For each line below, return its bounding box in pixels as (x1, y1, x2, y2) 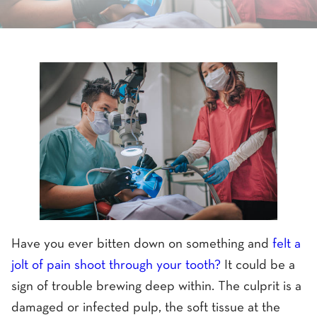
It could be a (221, 259, 295, 272)
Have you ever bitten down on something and (11, 238, 269, 250)
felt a (269, 238, 301, 250)
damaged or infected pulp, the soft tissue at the (11, 301, 280, 314)
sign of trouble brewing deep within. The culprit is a (11, 280, 301, 293)
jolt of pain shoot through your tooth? (11, 259, 221, 272)
